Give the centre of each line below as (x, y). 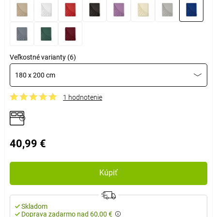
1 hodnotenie (82, 97)
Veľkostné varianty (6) (43, 57)
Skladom (34, 206)
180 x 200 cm (35, 75)
